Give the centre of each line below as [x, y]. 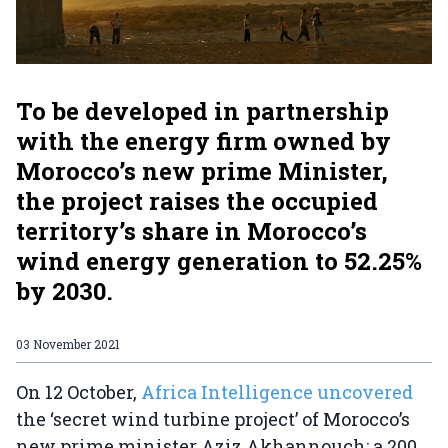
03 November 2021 [68, 344]
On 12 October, [78, 392]
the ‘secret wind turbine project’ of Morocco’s [213, 419]
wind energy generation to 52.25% [219, 261]
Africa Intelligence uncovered [277, 392]
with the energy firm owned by [203, 141]
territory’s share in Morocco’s [191, 231]
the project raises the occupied [197, 201]
